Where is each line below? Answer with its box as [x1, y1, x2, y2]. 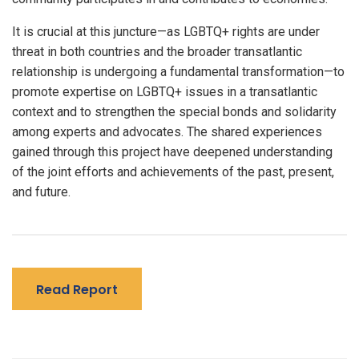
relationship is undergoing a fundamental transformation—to [12, 64, 345, 79]
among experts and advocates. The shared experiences [12, 124, 322, 139]
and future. [12, 184, 71, 200]
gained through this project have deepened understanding [12, 144, 333, 159]
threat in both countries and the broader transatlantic [12, 44, 302, 59]
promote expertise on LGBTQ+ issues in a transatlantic [12, 84, 317, 99]
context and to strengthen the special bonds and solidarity [12, 104, 337, 119]
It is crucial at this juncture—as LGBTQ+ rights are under [12, 24, 320, 39]
